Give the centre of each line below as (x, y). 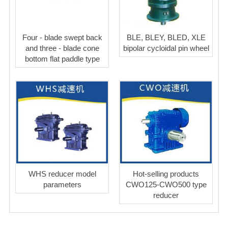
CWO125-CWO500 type (166, 185)
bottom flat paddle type (62, 59)
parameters (62, 185)
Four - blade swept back (62, 38)
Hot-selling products (166, 174)
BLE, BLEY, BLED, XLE (166, 38)
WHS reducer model (62, 174)
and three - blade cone (62, 48)
